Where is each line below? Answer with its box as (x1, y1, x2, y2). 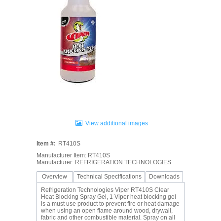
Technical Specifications (76, 173, 142, 180)
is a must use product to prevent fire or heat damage (40, 200, 180, 207)
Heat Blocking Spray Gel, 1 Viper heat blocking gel (40, 193, 176, 200)
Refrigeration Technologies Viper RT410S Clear (40, 186, 169, 193)
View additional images (85, 120, 148, 127)
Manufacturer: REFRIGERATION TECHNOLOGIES (36, 159, 171, 166)
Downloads (148, 173, 180, 180)
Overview (42, 173, 68, 180)
